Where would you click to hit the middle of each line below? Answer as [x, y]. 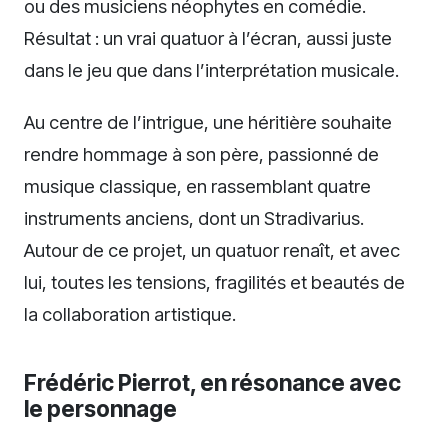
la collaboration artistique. [130, 313]
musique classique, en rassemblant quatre [197, 185]
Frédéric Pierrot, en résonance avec [212, 382]
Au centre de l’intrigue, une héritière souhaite [208, 121]
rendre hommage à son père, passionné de [201, 153]
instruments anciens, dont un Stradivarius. [194, 217]
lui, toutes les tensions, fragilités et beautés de [214, 281]
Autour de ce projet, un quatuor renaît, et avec [212, 249]
